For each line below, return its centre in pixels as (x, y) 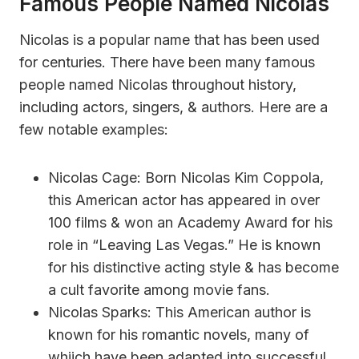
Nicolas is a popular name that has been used (169, 39)
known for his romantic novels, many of (179, 334)
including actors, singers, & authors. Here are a (173, 107)
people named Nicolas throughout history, (158, 84)
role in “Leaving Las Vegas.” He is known (184, 244)
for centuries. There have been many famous (167, 62)
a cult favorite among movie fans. (159, 289)
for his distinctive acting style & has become (194, 267)
